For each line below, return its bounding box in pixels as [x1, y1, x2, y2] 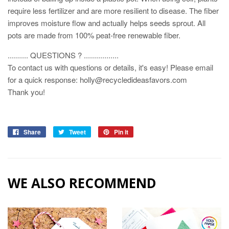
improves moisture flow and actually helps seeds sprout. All [8, 17, 205, 28]
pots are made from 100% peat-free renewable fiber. [8, 29, 180, 40]
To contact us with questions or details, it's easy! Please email [8, 61, 213, 73]
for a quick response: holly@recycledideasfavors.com [8, 74, 187, 85]
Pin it [114, 127, 128, 136]
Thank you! [8, 86, 45, 97]
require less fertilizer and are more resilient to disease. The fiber [8, 5, 219, 16]
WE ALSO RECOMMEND [8, 173, 156, 192]
